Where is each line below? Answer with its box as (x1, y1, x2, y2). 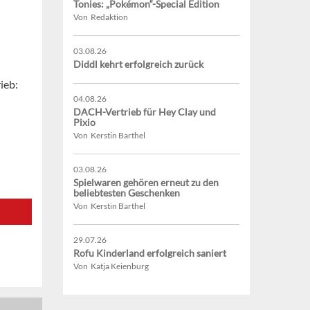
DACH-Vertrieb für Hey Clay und (73, 106, 216, 118)
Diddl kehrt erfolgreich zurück (73, 58, 203, 71)
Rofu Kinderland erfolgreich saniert (73, 247, 226, 259)
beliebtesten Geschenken (73, 187, 180, 199)
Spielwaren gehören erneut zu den (73, 176, 219, 189)
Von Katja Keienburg (73, 261, 149, 272)
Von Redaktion (73, 12, 128, 23)
